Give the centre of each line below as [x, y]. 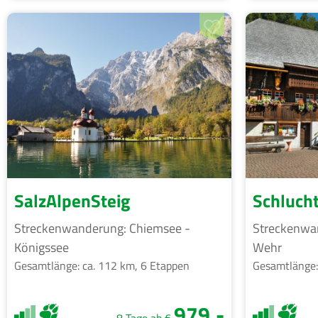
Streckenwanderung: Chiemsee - [102, 229]
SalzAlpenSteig [72, 201]
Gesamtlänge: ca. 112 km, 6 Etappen [102, 266]
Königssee [42, 248]
